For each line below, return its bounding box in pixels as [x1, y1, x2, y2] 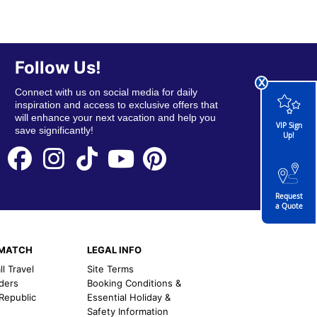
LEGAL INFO [87, 243, 142, 255]
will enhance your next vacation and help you [14, 112, 216, 123]
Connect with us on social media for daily [14, 86, 197, 98]
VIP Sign [275, 121, 302, 131]
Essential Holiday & [87, 291, 171, 303]
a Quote [275, 202, 303, 212]
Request [275, 192, 303, 202]
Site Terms [87, 263, 134, 275]
